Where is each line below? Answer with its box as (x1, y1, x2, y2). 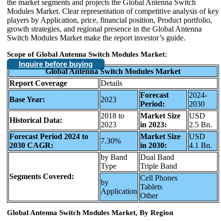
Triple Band (140, 161, 177, 170)
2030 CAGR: (9, 141, 53, 149)
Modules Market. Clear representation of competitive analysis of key (7, 6, 219, 15)
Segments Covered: (9, 172, 74, 181)
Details (101, 78, 122, 87)
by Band (101, 152, 127, 161)
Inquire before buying (19, 60, 93, 69)
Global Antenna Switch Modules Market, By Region (7, 209, 173, 217)
